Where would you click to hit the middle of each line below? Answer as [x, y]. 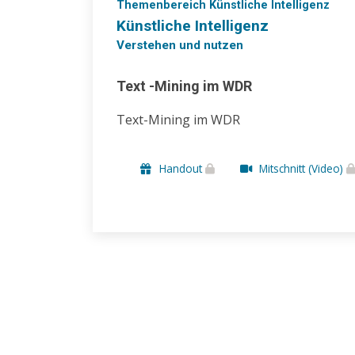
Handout [181, 168]
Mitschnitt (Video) [301, 168]
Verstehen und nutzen [180, 46]
